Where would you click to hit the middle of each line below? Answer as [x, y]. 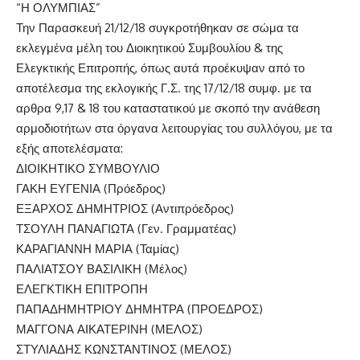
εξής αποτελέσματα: [70, 148]
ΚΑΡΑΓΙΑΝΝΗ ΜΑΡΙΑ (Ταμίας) [98, 248]
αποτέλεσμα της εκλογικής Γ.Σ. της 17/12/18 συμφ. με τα [164, 88]
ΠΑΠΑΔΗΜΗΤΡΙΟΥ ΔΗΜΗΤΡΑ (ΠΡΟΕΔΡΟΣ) [139, 309]
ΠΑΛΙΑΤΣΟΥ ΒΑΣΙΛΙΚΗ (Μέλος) [102, 268]
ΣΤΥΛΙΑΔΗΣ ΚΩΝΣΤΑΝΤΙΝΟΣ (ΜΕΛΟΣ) [124, 349]
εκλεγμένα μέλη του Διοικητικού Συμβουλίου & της [149, 47]
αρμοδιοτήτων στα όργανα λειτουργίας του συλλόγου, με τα [174, 128]
